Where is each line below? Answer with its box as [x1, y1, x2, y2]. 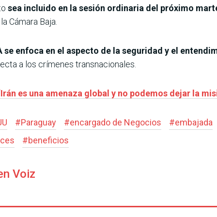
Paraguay [21, 117, 56, 127]
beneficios [28, 135, 69, 145]
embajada [175, 117, 213, 127]
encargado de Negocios [70, 117, 161, 127]
